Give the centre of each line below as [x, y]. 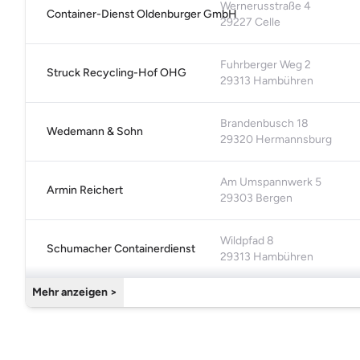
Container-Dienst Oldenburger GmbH [142, 14]
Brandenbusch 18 [264, 124]
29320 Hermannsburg [276, 140]
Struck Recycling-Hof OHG [117, 73]
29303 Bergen [256, 198]
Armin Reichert [85, 190]
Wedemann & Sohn [95, 132]
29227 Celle [250, 22]
